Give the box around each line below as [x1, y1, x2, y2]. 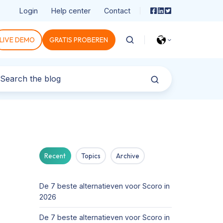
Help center [51, 6, 91, 15]
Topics [81, 152, 101, 160]
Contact [104, 6, 130, 15]
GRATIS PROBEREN [49, 35, 109, 44]
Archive [115, 152, 139, 160]
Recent [44, 152, 66, 160]
